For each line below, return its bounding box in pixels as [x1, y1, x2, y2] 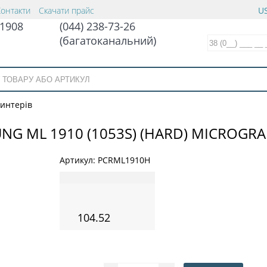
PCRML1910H [98, 154, 150, 166]
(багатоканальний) [60, 33, 156, 48]
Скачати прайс [39, 5, 94, 16]
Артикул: [60, 154, 98, 166]
